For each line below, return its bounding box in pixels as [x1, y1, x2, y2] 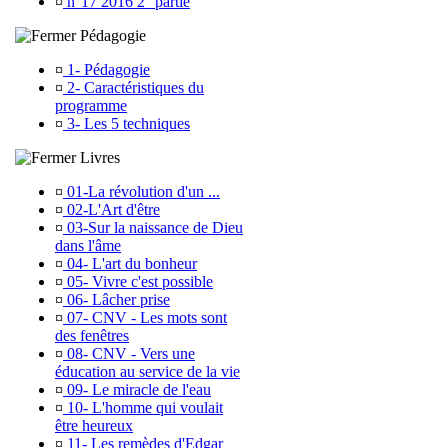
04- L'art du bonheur [63, 255, 197, 272]
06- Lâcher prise [63, 291, 170, 308]
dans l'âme [55, 237, 121, 254]
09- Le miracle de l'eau [63, 381, 211, 398]
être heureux [55, 417, 133, 434]
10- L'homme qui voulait [63, 399, 223, 416]
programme [55, 97, 127, 114]
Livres [80, 149, 120, 166]
